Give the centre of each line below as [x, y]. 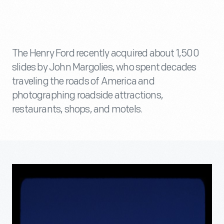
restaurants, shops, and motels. [77, 109]
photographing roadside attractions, [87, 95]
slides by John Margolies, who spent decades [104, 67]
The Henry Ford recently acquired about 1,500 [105, 53]
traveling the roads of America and [83, 81]
